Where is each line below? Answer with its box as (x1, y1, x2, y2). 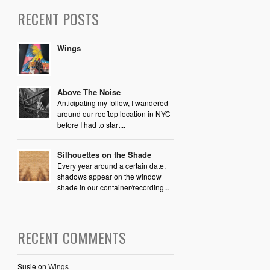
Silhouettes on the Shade (57, 148, 151, 160)
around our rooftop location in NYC (57, 108, 171, 119)
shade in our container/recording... (57, 181, 169, 192)
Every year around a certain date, (57, 160, 166, 171)
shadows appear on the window (57, 171, 162, 181)
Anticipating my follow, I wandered (57, 97, 168, 108)
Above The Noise (57, 86, 121, 98)
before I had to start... (57, 119, 125, 130)
